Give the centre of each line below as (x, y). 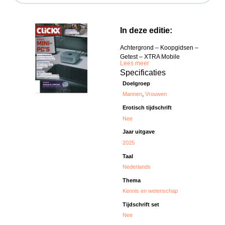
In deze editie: (146, 31)
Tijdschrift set (141, 204)
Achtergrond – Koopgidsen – (159, 48)
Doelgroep (137, 84)
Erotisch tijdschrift (147, 108)
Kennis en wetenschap (150, 191)
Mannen (133, 94)
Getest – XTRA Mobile (150, 57)
